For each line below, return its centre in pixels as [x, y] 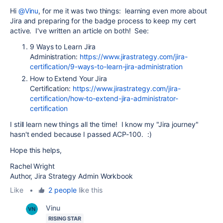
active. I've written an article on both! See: [80, 31]
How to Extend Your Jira [69, 78]
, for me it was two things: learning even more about [123, 11]
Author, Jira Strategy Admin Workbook [71, 176]
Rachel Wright [32, 166]
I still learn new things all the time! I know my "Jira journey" [104, 124]
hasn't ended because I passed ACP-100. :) [81, 134]
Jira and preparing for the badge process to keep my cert [103, 21]
